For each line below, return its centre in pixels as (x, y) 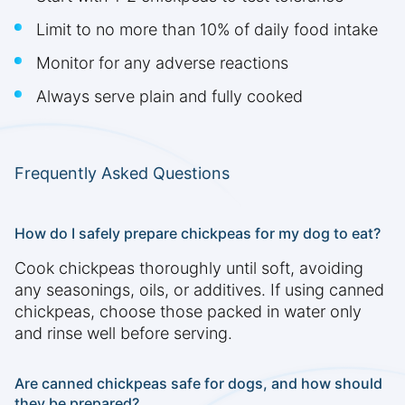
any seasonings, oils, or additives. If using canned (199, 290)
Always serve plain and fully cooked (170, 97)
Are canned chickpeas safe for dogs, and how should (198, 384)
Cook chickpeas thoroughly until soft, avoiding (189, 268)
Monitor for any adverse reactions (162, 63)
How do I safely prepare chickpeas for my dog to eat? (198, 234)
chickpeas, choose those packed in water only (188, 312)
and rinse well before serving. (123, 334)
